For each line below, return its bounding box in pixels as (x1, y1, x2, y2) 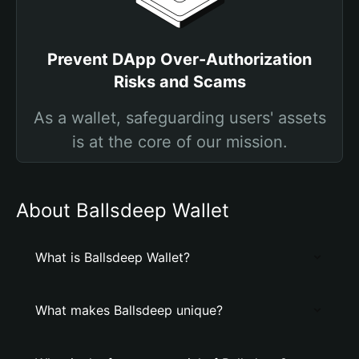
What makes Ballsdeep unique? (35, 302, 223, 318)
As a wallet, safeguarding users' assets (33, 108, 326, 127)
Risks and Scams (113, 72, 246, 91)
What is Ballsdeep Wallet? (35, 249, 190, 265)
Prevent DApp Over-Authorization (47, 50, 312, 69)
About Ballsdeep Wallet (16, 199, 229, 222)
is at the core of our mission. (71, 132, 288, 151)
